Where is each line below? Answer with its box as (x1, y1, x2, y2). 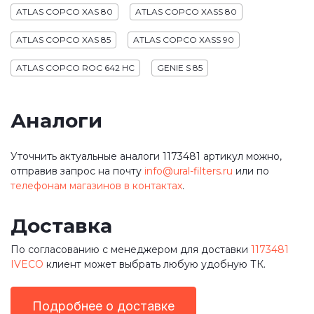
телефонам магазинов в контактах (11, 179, 182, 192)
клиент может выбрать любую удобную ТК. (43, 258, 266, 271)
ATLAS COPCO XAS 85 (16, 34, 111, 45)
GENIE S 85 (157, 62, 203, 73)
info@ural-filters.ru (144, 164, 233, 177)
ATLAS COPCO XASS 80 (135, 6, 237, 17)
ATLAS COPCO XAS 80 (16, 6, 113, 17)
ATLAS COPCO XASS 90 (133, 34, 234, 45)
